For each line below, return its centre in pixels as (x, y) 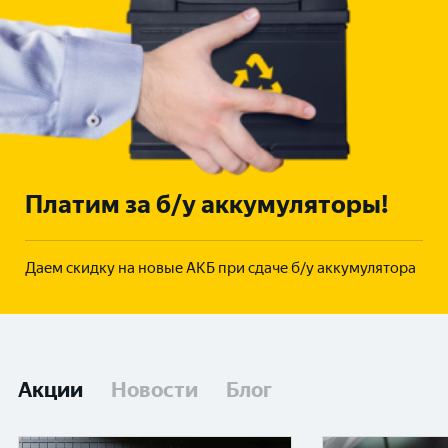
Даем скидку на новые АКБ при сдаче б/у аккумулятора (220, 267)
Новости (154, 389)
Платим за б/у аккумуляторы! (207, 203)
